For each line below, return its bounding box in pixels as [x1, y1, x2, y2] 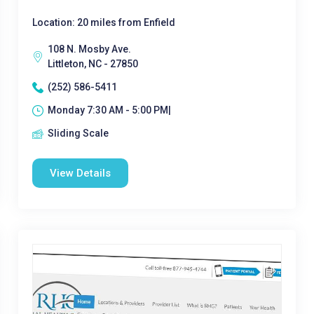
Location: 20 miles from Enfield [32, 17, 175, 28]
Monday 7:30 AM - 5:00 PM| [47, 104, 171, 116]
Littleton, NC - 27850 [47, 58, 138, 69]
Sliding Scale [47, 128, 109, 139]
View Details [49, 167, 111, 179]
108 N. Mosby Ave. [47, 43, 131, 55]
